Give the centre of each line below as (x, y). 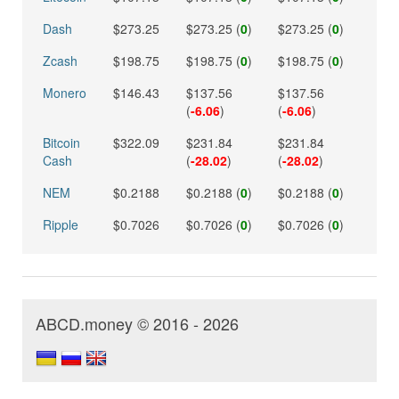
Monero (65, 93)
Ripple (61, 224)
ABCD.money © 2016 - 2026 (137, 323)
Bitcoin (61, 142)
